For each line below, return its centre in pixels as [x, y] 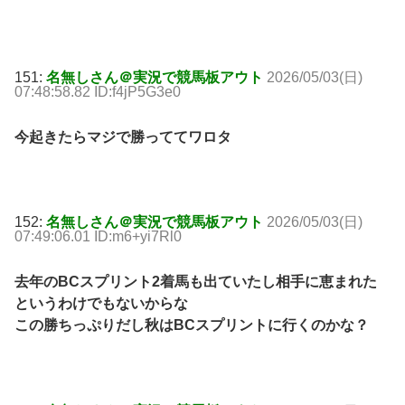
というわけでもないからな [101, 304]
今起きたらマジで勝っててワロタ [123, 137]
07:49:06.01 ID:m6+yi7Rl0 [98, 237]
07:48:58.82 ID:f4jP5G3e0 [98, 91]
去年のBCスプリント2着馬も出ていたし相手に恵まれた [196, 282]
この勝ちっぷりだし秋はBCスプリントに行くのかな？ [192, 325]
